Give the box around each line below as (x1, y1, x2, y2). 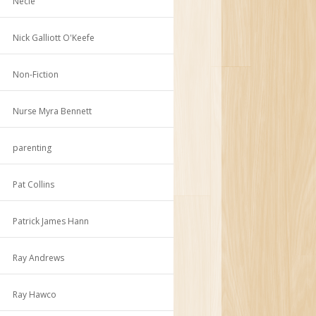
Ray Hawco (13, 288, 57, 300)
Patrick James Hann (13, 214, 90, 227)
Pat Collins (13, 178, 55, 190)
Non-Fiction (13, 68, 59, 80)
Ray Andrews (13, 251, 65, 264)
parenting (13, 141, 52, 154)
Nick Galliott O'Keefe (13, 31, 95, 44)
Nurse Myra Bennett (13, 104, 92, 117)
